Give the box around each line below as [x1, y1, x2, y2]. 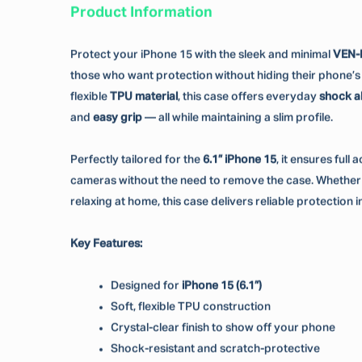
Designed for [111, 280, 182, 292]
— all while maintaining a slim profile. [142, 112, 333, 124]
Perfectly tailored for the [70, 154, 203, 166]
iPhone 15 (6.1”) [182, 280, 262, 292]
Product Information [70, 5, 213, 20]
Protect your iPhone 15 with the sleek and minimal [70, 48, 333, 61]
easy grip [93, 112, 142, 124]
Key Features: [70, 238, 142, 250]
